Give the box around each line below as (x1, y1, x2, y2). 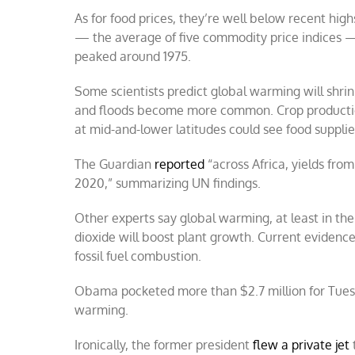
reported (155, 156, 205, 172)
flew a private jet (253, 337, 350, 353)
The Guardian (74, 156, 155, 172)
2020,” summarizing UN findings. (74, 175, 261, 191)
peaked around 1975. (74, 48, 192, 64)
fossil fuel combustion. (74, 248, 202, 264)
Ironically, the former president (74, 337, 254, 353)
